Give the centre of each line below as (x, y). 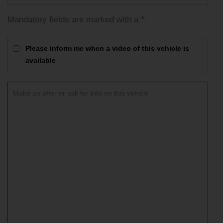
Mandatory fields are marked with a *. (77, 19)
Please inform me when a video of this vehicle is (107, 48)
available (41, 60)
